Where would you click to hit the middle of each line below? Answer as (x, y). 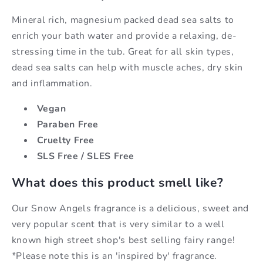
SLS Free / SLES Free (86, 156)
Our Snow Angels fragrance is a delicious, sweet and (130, 208)
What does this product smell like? (117, 182)
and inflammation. (53, 84)
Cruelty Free (66, 141)
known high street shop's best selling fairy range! (123, 240)
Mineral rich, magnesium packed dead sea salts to (123, 20)
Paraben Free (68, 125)
